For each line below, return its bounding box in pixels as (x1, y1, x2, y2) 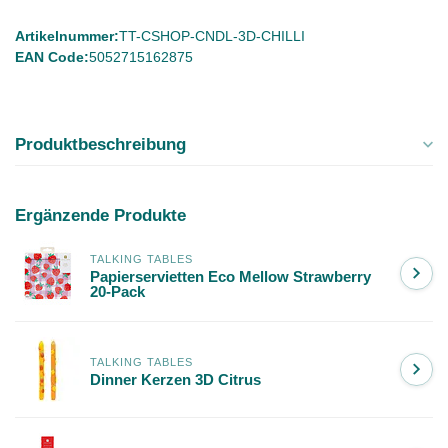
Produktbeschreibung (15, 134, 186, 154)
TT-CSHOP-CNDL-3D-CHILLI (119, 28, 305, 44)
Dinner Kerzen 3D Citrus (90, 371, 261, 389)
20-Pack (90, 282, 145, 300)
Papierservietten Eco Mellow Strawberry (90, 267, 371, 285)
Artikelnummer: (15, 28, 119, 44)
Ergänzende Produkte (15, 205, 186, 225)
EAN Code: (15, 49, 89, 65)
